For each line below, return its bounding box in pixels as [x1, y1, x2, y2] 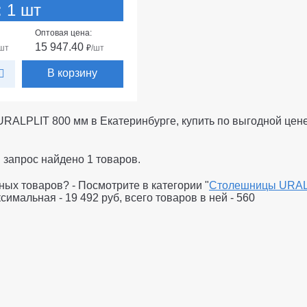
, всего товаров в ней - [119, 191, 236, 204]
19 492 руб [65, 191, 119, 204]
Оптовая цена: [34, 27, 92, 38]
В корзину [47, 66, 98, 79]
